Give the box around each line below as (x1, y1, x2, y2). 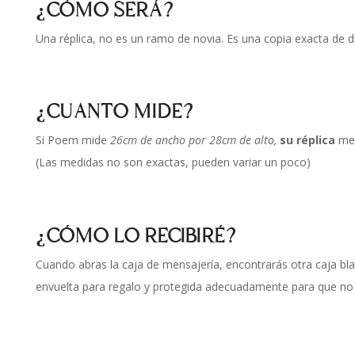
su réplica (280, 132, 338, 148)
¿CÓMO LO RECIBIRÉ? (36, 223, 242, 250)
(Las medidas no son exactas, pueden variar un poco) (36, 155, 311, 170)
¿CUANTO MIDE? (36, 98, 199, 126)
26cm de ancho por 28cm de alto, (110, 132, 280, 148)
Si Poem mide (36, 132, 110, 148)
